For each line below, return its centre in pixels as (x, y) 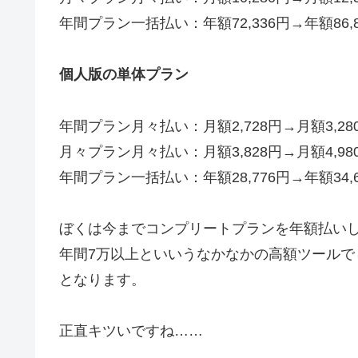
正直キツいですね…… (131, 331)
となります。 (102, 279)
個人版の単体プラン (124, 75)
